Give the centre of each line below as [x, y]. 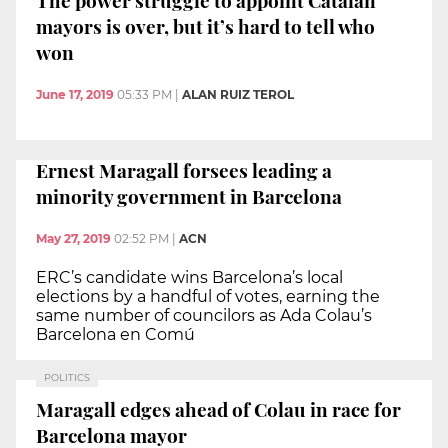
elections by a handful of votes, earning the [208, 296]
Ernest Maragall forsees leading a [184, 170]
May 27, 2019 [73, 238]
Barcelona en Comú [115, 334]
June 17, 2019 [75, 94]
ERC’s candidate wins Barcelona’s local [189, 277]
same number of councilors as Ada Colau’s [204, 315]
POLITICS [67, 377]
